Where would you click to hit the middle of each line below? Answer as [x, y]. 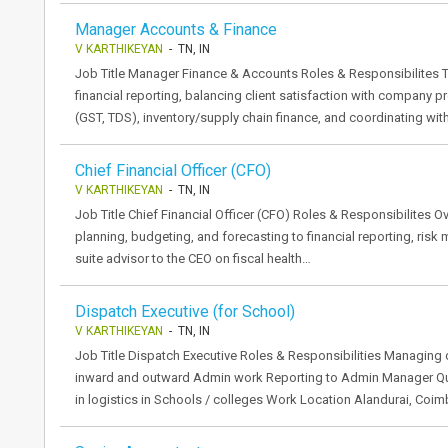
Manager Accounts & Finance [176, 29]
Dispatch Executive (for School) [185, 311]
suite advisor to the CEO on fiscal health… [193, 258]
